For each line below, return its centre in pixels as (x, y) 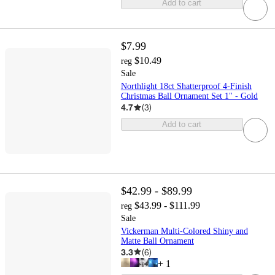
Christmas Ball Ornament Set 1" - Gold (189, 96)
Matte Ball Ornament (157, 241)
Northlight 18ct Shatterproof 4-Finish (186, 87)
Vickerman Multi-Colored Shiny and (184, 231)
